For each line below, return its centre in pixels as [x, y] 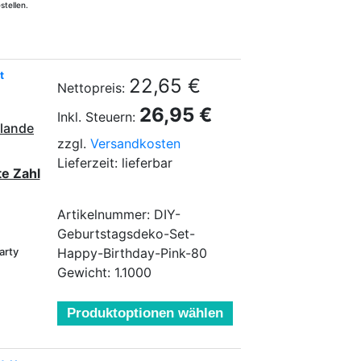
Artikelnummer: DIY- [119, 214]
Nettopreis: [91, 88]
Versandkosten [135, 143]
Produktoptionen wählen [145, 313]
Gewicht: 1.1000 [104, 272]
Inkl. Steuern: [96, 117]
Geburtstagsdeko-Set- [126, 234]
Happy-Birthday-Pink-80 [132, 253]
